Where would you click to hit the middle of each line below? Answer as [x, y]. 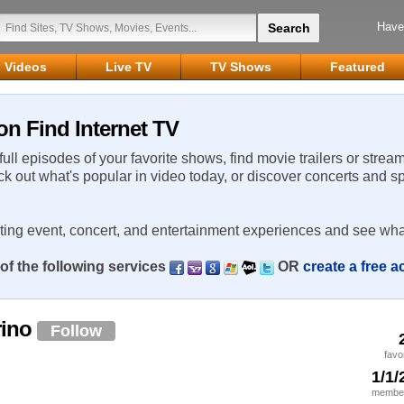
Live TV [129, 67]
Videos [26, 67]
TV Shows [241, 67]
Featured [358, 67]
